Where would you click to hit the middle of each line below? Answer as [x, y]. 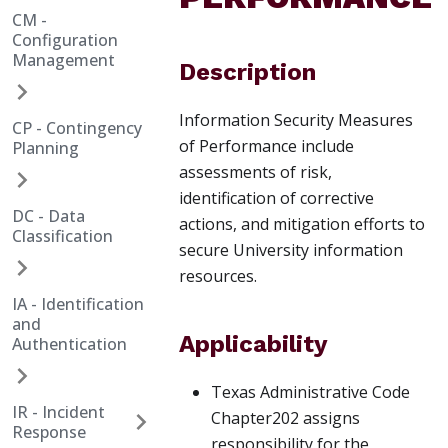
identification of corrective [276, 198]
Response [49, 432]
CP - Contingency [77, 128]
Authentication [69, 344]
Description [247, 72]
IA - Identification [78, 304]
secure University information [291, 250]
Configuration [65, 40]
